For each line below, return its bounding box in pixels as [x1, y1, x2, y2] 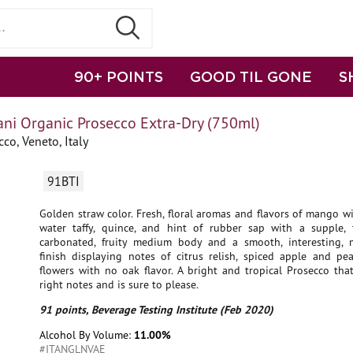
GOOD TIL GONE [190, 69, 312, 84]
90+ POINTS [74, 69, 163, 84]
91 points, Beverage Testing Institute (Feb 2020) [39, 303, 273, 317]
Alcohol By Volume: [39, 328, 134, 342]
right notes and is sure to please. [39, 277, 199, 292]
